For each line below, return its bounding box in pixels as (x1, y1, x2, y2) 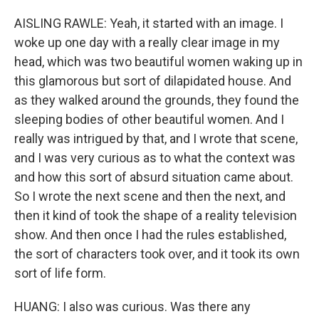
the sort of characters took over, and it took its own (14, 246, 300, 261)
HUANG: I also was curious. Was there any (14, 299, 251, 314)
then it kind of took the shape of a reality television (14, 208, 297, 223)
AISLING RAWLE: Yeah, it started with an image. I (14, 16, 283, 31)
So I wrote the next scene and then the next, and (14, 189, 286, 204)
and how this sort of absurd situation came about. (14, 169, 293, 184)
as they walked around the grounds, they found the (14, 93, 299, 108)
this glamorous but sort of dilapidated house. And (14, 73, 291, 88)
